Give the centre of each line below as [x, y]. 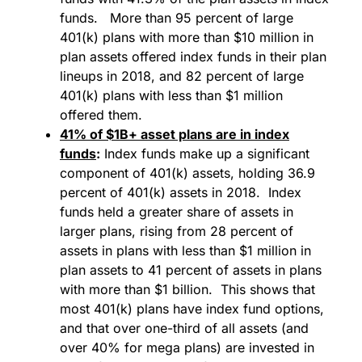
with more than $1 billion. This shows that [187, 290]
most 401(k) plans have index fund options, [192, 309]
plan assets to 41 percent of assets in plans [191, 270]
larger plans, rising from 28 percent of [177, 232]
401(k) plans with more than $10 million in [187, 38]
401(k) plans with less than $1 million [171, 96]
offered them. [101, 115]
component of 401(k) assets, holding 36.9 [187, 173]
